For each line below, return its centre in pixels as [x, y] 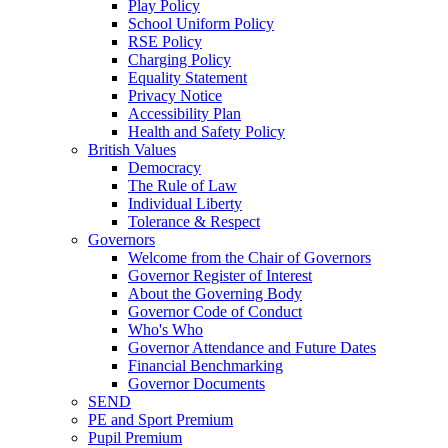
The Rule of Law [182, 186]
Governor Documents [196, 384]
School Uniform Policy [201, 24]
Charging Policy [179, 60]
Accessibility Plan [184, 114]
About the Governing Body [215, 294]
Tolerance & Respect [194, 222]
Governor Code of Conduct [215, 312]
